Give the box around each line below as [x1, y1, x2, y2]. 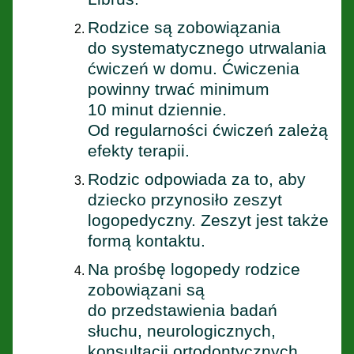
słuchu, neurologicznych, [88, 321, 276, 340]
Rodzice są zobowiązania [88, 17, 281, 36]
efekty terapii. [88, 141, 190, 160]
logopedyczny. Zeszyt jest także [88, 210, 329, 229]
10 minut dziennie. [88, 100, 227, 119]
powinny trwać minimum [88, 79, 269, 98]
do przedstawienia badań [88, 300, 277, 319]
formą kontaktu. [88, 231, 205, 250]
